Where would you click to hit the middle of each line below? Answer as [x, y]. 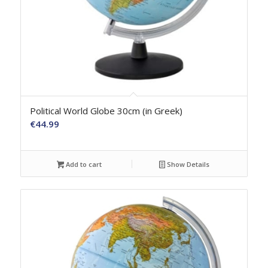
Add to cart [83, 164]
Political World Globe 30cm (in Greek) [106, 110]
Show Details [188, 164]
